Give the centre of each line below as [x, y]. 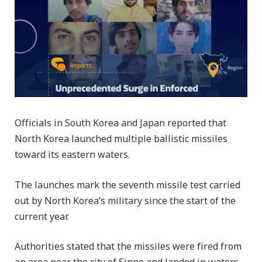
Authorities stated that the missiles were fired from [128, 247]
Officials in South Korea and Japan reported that [120, 123]
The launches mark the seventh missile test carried [127, 185]
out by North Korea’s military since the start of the [125, 201]
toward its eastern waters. [72, 155]
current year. [42, 217]
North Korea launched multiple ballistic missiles [121, 139]
